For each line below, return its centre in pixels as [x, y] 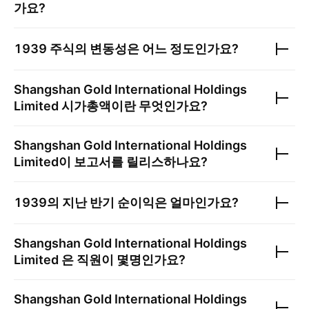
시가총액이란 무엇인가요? [133, 106]
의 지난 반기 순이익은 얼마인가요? [143, 202]
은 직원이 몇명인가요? [122, 260]
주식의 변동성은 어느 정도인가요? [143, 49]
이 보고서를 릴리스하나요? [133, 162]
